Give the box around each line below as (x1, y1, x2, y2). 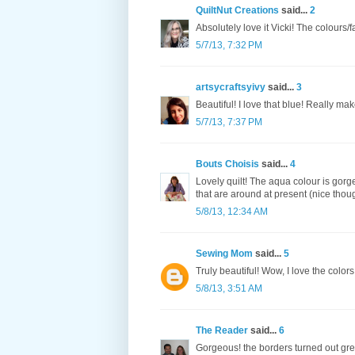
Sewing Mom (196, 248, 253, 260)
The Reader (196, 325, 248, 337)
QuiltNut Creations (196, 5, 279, 17)
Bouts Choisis (196, 158, 259, 170)
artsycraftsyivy (196, 82, 265, 94)
